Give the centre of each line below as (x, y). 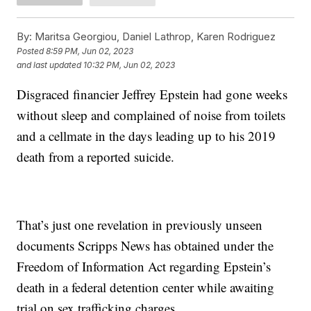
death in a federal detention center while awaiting (146, 287)
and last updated (49, 65)
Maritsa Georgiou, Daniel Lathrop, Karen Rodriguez (154, 36)
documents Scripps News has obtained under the (145, 245)
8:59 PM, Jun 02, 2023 (90, 51)
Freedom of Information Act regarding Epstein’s (144, 266)
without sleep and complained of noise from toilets (151, 115)
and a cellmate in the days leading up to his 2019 (146, 135)
